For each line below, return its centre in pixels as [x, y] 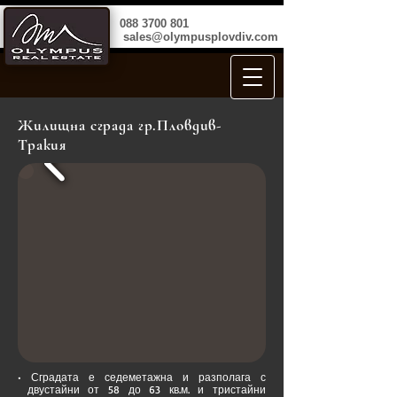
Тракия [44, 145]
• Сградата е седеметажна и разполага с [142, 377]
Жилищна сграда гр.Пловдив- [120, 125]
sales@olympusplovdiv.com [201, 37]
